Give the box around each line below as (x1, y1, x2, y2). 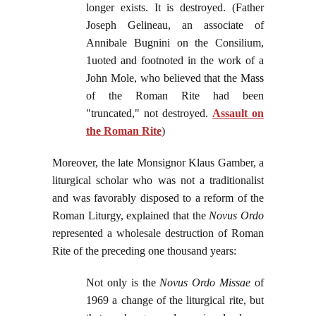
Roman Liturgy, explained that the (52, 209, 209, 222)
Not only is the (86, 276, 160, 289)
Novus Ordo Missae (159, 276, 251, 289)
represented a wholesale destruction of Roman (52, 227, 264, 240)
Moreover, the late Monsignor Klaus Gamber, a (52, 157, 264, 169)
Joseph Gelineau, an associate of (86, 19, 264, 32)
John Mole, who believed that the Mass (86, 72, 264, 85)
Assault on (212, 107, 264, 120)
